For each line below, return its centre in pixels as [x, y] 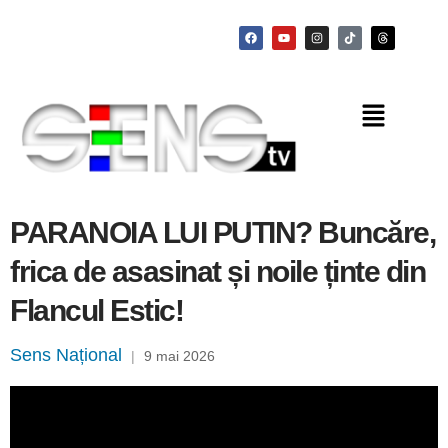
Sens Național [66, 355]
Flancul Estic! [96, 311]
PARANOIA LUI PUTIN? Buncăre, [222, 233]
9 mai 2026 [179, 356]
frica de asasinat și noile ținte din [217, 272]
